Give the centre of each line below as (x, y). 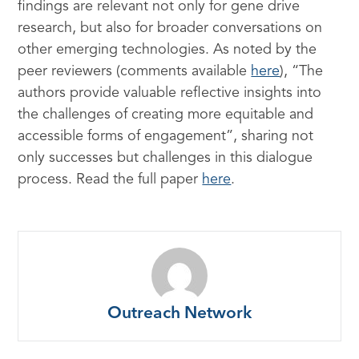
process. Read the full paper (110, 179)
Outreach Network (179, 313)
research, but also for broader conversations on (170, 28)
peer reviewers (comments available (135, 71)
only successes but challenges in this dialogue (165, 157)
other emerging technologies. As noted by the (167, 49)
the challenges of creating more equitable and (166, 114)
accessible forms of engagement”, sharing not (166, 136)
